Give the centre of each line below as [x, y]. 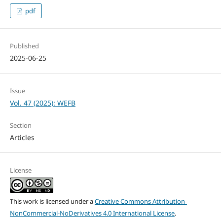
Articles [22, 138]
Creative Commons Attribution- [141, 202]
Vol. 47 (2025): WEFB [42, 103]
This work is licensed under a [52, 202]
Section [20, 126]
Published [24, 46]
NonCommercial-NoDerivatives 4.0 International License [92, 213]
